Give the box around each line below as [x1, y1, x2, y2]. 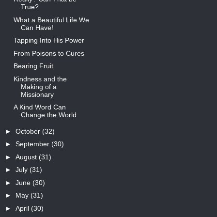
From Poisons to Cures [13, 49, 84, 57]
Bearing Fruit [13, 62, 53, 70]
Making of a [20, 82, 57, 91]
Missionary [20, 90, 54, 98]
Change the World [20, 111, 77, 119]
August [15, 153, 39, 161]
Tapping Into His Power [13, 36, 84, 45]
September [15, 140, 51, 148]
